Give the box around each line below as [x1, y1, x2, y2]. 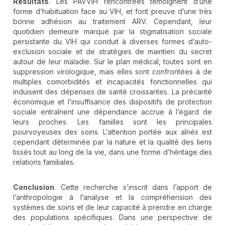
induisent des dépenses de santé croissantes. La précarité [13, 87, 212, 96]
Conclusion [13, 182, 54, 191]
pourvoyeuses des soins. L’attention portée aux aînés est [13, 127, 212, 136]
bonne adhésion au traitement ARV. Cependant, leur [13, 17, 212, 26]
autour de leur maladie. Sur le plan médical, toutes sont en [13, 57, 212, 66]
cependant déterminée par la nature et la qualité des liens [13, 137, 212, 146]
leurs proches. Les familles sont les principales [13, 117, 212, 126]
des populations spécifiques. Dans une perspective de [13, 212, 212, 221]
